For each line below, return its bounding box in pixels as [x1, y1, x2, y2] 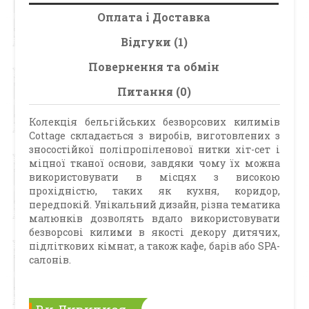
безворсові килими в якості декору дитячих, [29, 225, 280, 239]
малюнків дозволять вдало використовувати [29, 211, 280, 225]
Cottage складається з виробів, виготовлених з [29, 128, 280, 142]
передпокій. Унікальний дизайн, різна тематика [29, 197, 280, 211]
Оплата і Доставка [97, 9, 210, 24]
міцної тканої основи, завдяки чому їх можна [29, 156, 280, 170]
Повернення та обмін [88, 59, 219, 74]
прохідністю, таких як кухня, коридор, [29, 183, 280, 197]
